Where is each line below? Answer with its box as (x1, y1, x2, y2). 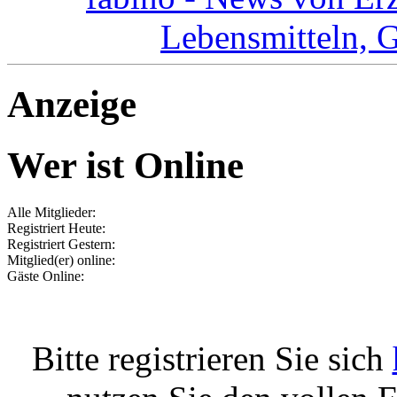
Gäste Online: (7, 268, 84, 284)
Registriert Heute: (7, 220, 105, 236)
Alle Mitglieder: (7, 204, 96, 220)
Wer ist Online (7, 144, 244, 186)
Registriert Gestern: (7, 236, 115, 252)
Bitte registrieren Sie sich (31, 339, 393, 378)
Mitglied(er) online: (7, 252, 115, 268)
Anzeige (7, 83, 136, 125)
